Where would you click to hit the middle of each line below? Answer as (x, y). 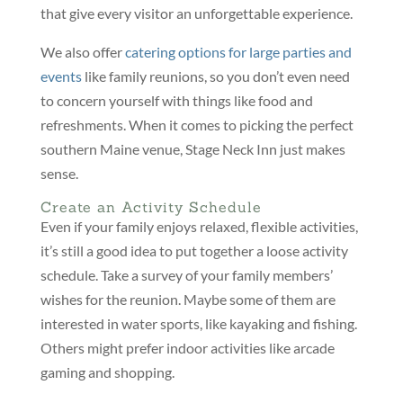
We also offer (82, 52)
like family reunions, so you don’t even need (215, 76)
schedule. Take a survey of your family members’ (186, 275)
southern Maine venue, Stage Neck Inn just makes (193, 149)
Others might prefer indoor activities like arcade (187, 348)
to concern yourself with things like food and (176, 101)
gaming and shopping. (107, 372)
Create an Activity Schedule (151, 207)
